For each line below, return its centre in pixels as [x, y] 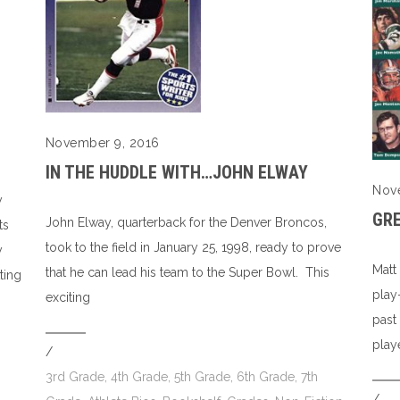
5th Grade [202, 377]
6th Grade [265, 377]
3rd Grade [75, 377]
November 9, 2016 [102, 143]
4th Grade [139, 377]
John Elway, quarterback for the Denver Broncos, [186, 223]
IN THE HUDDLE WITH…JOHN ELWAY [176, 173]
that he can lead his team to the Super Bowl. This [187, 273]
